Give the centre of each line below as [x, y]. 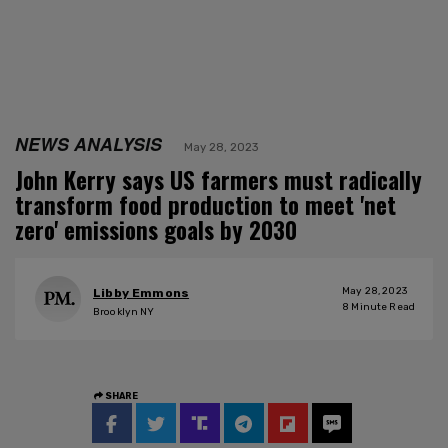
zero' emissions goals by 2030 [156, 229]
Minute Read [382, 306]
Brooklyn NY [124, 312]
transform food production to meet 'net [205, 204]
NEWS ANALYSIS [88, 143]
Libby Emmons [141, 293]
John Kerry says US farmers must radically [218, 179]
